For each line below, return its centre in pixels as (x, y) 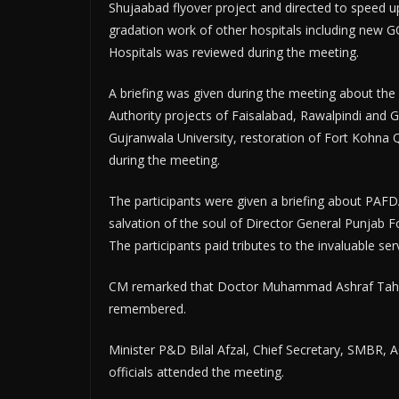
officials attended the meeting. (196, 372)
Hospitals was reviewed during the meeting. (234, 52)
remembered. (147, 309)
